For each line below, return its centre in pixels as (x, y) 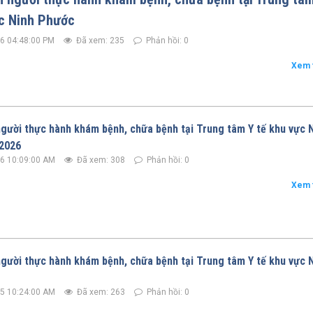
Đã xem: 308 (100, 160)
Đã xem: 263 (100, 292)
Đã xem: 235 (99, 41)
